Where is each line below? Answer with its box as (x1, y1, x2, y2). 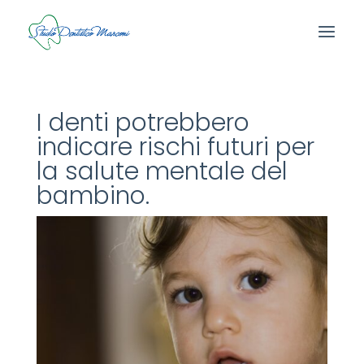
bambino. (36, 179, 149, 213)
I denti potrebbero (36, 106, 249, 140)
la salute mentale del (36, 154, 288, 188)
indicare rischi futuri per (36, 130, 314, 164)
